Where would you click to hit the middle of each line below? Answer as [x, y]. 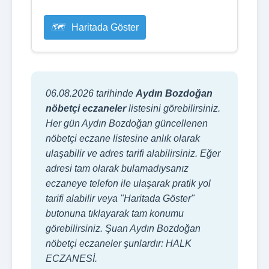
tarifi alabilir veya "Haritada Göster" [120, 198]
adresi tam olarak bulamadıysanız [117, 168]
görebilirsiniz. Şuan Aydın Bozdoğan [123, 228]
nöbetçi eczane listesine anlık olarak [123, 138]
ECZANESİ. [71, 258]
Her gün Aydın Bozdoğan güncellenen [127, 123]
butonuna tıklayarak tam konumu [115, 213]
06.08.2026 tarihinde [91, 93]
